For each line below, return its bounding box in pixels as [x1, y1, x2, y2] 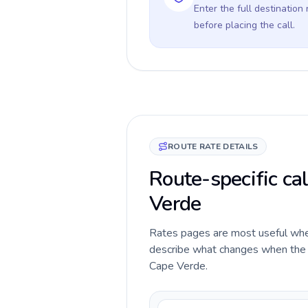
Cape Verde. [149, 258, 208, 274]
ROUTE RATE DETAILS [168, 141, 258, 152]
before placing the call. [194, 19, 295, 32]
